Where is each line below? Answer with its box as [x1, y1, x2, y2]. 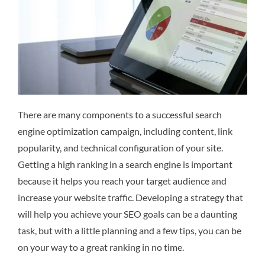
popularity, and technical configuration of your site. [18, 142, 223, 154]
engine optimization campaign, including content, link [18, 125, 232, 137]
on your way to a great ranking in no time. [18, 241, 184, 253]
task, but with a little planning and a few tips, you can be [18, 225, 241, 237]
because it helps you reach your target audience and [18, 175, 227, 187]
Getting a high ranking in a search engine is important [18, 159, 232, 170]
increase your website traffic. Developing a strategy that [18, 192, 243, 203]
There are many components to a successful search [18, 109, 222, 121]
